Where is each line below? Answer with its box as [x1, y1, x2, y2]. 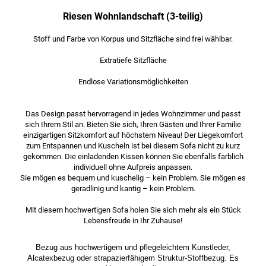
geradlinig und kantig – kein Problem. [71, 184, 195, 194]
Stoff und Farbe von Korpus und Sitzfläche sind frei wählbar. [33, 34, 233, 44]
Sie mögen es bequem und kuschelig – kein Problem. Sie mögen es [20, 173, 246, 183]
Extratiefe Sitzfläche [99, 56, 167, 65]
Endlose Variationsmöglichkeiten [78, 77, 188, 87]
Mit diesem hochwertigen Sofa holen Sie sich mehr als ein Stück [25, 205, 241, 215]
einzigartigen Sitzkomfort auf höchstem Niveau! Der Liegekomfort [23, 131, 243, 140]
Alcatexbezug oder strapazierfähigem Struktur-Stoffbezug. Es [27, 254, 239, 263]
